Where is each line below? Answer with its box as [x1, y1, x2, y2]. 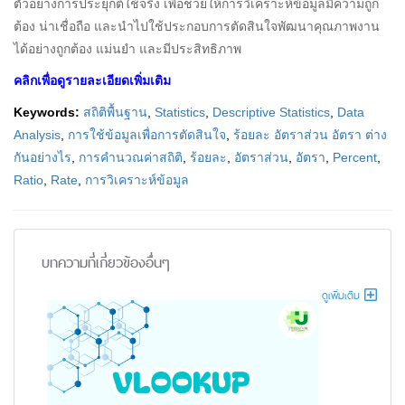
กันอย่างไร [14, 149, 71, 165]
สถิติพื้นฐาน [83, 104, 147, 119]
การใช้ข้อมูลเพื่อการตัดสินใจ [68, 127, 226, 142]
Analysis [14, 127, 61, 142]
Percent [333, 149, 377, 165]
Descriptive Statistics [212, 104, 330, 119]
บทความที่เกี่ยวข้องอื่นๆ [42, 250, 170, 275]
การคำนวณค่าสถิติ [79, 149, 183, 165]
